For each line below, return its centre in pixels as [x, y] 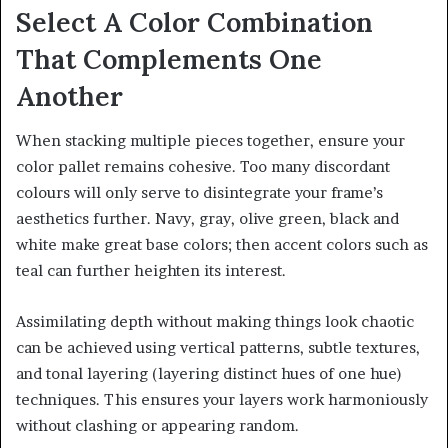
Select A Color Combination [194, 21]
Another [69, 95]
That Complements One [169, 58]
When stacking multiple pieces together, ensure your [210, 141]
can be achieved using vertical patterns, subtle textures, [218, 348]
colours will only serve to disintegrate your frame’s [199, 193]
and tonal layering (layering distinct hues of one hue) [209, 374]
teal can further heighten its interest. [151, 271]
